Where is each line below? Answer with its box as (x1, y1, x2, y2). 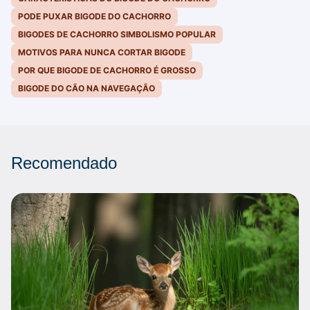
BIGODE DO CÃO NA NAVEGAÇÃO (18, 83, 155, 94)
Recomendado (11, 154, 117, 173)
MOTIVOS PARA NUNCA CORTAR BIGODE (18, 47, 185, 58)
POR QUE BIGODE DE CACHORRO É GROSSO (18, 65, 196, 76)
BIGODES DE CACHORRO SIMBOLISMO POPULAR (18, 29, 216, 40)
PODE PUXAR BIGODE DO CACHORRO (18, 11, 171, 22)
